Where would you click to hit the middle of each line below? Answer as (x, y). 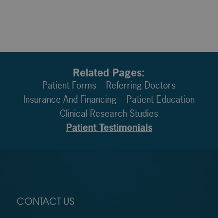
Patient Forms (69, 85)
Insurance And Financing (70, 99)
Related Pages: (109, 72)
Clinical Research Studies (109, 113)
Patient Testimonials (109, 127)
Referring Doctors (141, 85)
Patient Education (161, 99)
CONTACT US (45, 202)
